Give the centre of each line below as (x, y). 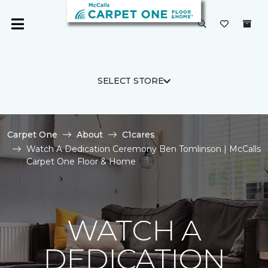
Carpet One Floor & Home (81, 162)
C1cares (138, 135)
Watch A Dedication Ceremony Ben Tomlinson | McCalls (144, 149)
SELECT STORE (130, 81)
